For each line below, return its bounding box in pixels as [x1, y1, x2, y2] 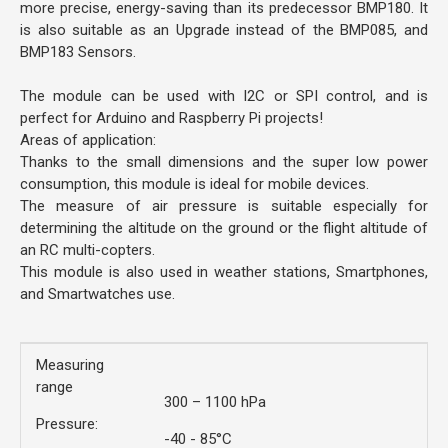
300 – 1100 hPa [164, 393, 266, 411]
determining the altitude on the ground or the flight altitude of [20, 219, 428, 237]
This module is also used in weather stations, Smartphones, [20, 263, 428, 281]
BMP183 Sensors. [20, 43, 136, 61]
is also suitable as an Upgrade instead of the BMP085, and [20, 21, 428, 39]
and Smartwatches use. [20, 285, 175, 303]
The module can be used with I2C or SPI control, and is [20, 87, 428, 105]
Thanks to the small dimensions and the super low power [20, 153, 428, 171]
